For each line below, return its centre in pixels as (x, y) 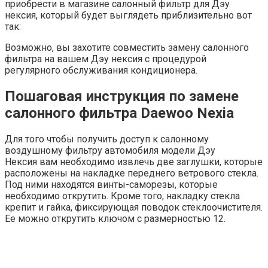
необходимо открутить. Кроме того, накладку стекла (122, 196)
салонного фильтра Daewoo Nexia (119, 113)
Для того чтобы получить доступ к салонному (107, 139)
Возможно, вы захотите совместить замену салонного (127, 47)
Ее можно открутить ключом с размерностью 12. (115, 218)
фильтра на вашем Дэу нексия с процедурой (106, 59)
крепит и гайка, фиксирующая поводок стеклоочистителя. (134, 207)
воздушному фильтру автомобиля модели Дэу (110, 150)
